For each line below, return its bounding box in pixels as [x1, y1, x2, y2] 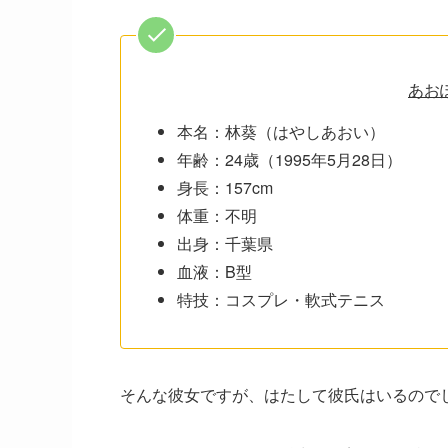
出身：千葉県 [177, 231, 273, 255]
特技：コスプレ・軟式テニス [177, 287, 385, 311]
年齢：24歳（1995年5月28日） [177, 147, 402, 171]
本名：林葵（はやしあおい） [177, 119, 385, 143]
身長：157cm [177, 175, 273, 199]
